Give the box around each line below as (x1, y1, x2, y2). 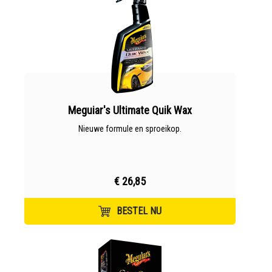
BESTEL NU (117, 205, 161, 217)
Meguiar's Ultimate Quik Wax (68, 104, 192, 117)
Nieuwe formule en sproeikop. (78, 124, 182, 134)
